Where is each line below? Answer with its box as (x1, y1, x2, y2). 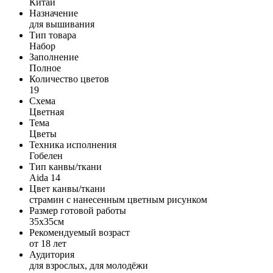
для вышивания (29, 18, 94, 29)
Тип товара (29, 29, 76, 40)
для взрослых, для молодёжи (29, 260, 148, 271)
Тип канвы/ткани (29, 161, 102, 172)
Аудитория (29, 249, 74, 260)
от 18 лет (29, 238, 66, 249)
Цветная (29, 106, 64, 117)
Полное (29, 62, 61, 73)
